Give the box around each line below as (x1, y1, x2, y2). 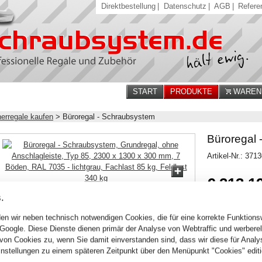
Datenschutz (163, 2, 206, 11)
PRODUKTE (170, 87, 212, 96)
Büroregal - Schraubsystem (63, 112, 155, 121)
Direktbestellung (101, 2, 156, 11)
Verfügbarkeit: (207, 211, 246, 218)
